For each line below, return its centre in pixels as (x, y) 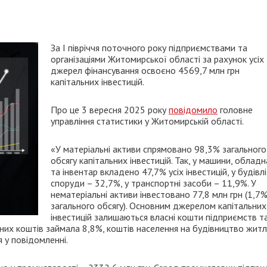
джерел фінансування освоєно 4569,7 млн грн (145, 70)
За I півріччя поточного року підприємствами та (149, 48)
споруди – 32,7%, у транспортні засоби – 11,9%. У (153, 183)
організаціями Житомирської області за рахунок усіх (157, 59)
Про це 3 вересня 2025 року (110, 110)
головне (235, 110)
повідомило (193, 110)
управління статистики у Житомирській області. (147, 121)
